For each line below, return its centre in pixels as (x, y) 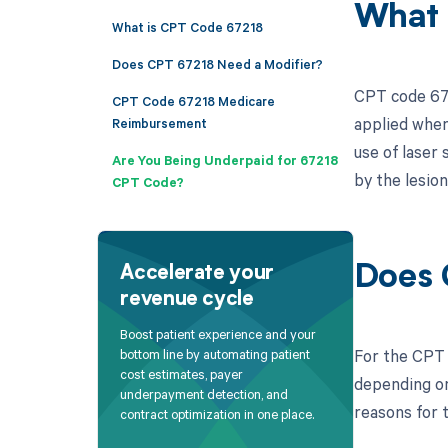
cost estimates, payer (182, 374)
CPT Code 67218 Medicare (193, 100)
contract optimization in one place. (217, 414)
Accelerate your (197, 273)
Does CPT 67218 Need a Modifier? (217, 63)
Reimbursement (159, 122)
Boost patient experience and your (218, 334)
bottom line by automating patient (215, 354)
